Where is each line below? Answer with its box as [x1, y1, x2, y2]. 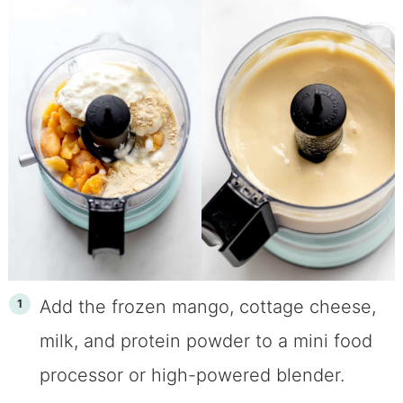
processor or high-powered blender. [39, 364, 345, 387]
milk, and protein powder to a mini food [39, 330, 372, 353]
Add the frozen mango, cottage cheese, [39, 296, 376, 318]
